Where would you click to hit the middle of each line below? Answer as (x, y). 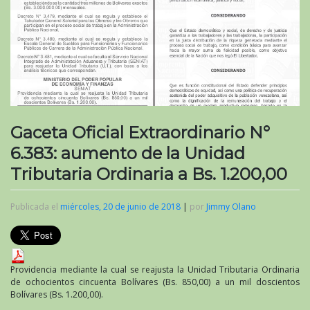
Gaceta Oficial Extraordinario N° (140, 132)
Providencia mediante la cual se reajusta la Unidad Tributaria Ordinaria (155, 269)
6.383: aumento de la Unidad (128, 153)
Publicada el (35, 206)
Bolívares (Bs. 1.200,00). (57, 294)
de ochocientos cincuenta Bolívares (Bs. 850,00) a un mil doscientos (155, 282)
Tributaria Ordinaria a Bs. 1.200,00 (149, 174)
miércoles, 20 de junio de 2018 (120, 206)
